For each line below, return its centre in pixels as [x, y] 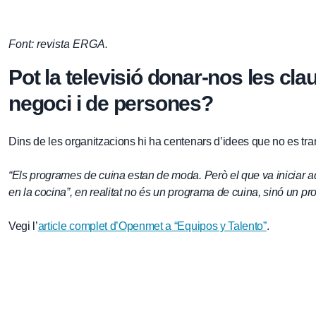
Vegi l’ [23, 226]
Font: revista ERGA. [58, 44]
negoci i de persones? [111, 104]
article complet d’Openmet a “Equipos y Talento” [152, 226]
